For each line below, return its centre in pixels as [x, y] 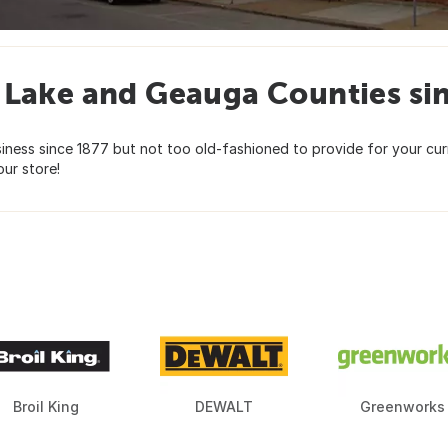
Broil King [45, 407]
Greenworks [402, 407]
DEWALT [223, 407]
